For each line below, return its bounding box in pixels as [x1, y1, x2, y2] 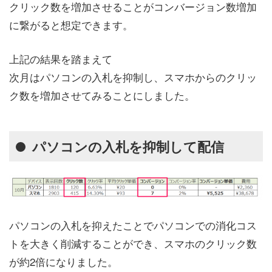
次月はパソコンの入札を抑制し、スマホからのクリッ [9, 69, 257, 84]
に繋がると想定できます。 [9, 17, 133, 33]
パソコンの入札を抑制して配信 [32, 137, 224, 157]
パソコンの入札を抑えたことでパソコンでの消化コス [9, 217, 257, 233]
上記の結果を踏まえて [9, 50, 112, 66]
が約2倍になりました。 [9, 253, 118, 269]
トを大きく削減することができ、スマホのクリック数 [9, 235, 257, 251]
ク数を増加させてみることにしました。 [9, 87, 195, 103]
